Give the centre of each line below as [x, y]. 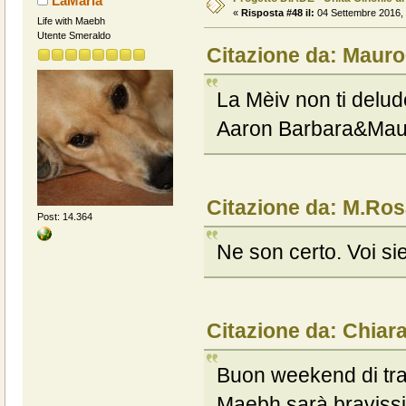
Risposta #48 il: [277, 13]
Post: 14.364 [64, 216]
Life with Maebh [71, 21]
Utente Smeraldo [73, 36]
